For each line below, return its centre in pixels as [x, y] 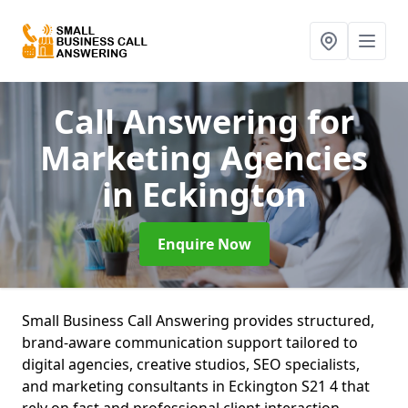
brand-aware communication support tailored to [190, 342]
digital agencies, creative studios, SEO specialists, [191, 364]
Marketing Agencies [204, 158]
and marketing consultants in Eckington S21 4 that [196, 386]
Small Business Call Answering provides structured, [198, 321]
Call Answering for [204, 122]
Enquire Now [204, 244]
